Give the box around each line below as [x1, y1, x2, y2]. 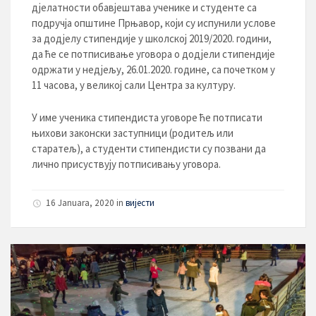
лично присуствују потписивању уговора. [32, 157, 221, 171]
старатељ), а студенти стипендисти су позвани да [32, 142, 266, 155]
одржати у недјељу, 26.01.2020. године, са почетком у [32, 63, 275, 76]
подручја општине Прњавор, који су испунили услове [32, 16, 276, 30]
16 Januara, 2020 [46, 197, 114, 209]
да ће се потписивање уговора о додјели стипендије [32, 47, 275, 61]
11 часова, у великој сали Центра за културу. [32, 78, 236, 92]
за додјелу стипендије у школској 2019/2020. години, [32, 32, 272, 45]
